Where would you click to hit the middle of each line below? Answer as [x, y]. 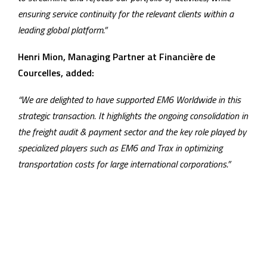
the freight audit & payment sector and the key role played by [132, 131]
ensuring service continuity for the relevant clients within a [126, 13]
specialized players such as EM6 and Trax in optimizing [120, 148]
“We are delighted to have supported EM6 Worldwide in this [129, 99]
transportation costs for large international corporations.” [124, 164]
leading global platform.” [62, 30]
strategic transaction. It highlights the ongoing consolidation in [133, 115]
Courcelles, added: [56, 72]
